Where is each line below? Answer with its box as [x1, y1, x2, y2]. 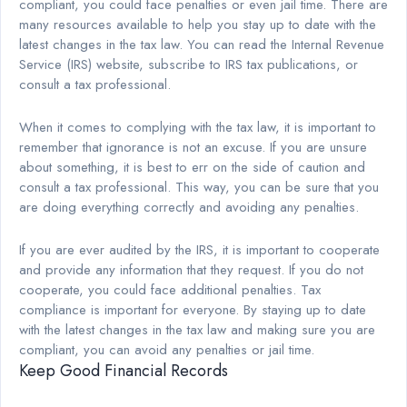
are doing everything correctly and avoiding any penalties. [19, 196, 359, 217]
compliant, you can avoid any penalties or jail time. [19, 339, 314, 360]
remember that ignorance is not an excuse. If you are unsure [19, 136, 367, 157]
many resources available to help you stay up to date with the [19, 14, 376, 35]
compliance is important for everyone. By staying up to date [19, 299, 366, 320]
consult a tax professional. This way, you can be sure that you [19, 176, 379, 197]
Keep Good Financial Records [19, 358, 228, 382]
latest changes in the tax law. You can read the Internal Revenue [19, 34, 384, 55]
